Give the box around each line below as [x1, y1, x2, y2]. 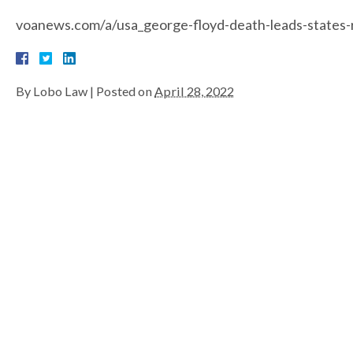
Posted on [96, 84, 154, 99]
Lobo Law [33, 84, 87, 99]
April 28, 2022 [154, 84, 234, 99]
